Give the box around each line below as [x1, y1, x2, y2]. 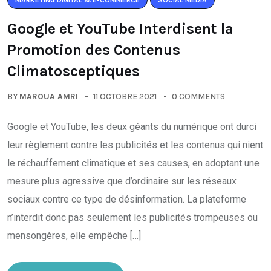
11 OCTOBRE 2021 [93, 91, 157, 102]
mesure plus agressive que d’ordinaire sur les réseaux [7, 175, 237, 187]
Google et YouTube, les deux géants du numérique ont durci [7, 121, 256, 132]
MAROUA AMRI [19, 91, 78, 102]
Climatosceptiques [7, 62, 140, 80]
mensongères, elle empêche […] [7, 230, 141, 241]
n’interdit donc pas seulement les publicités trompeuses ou [7, 212, 258, 223]
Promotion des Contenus [7, 41, 180, 59]
